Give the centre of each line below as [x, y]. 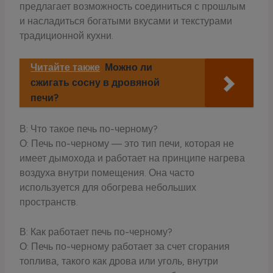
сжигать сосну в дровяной [95, 82]
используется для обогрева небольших [108, 188]
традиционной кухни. [67, 35]
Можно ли [129, 67]
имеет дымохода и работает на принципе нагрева [133, 158]
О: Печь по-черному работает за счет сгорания [125, 247]
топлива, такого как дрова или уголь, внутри [119, 261]
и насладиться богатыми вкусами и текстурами [126, 21]
